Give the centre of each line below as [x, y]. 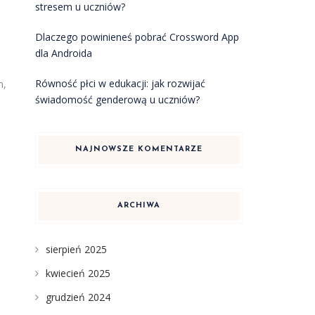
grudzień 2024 [78, 297]
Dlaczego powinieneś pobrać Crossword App [137, 37]
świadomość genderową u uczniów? [117, 99]
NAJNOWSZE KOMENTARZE [139, 149]
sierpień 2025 [76, 249]
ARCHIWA [139, 206]
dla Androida [63, 53]
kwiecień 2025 [78, 273]
